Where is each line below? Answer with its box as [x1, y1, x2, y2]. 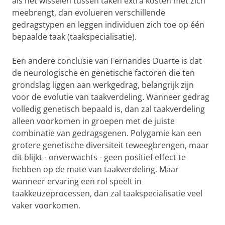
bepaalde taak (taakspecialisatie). [12, 31, 137, 42]
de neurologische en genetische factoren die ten [12, 67, 195, 78]
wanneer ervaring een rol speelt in [12, 176, 142, 187]
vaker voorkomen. [12, 200, 80, 211]
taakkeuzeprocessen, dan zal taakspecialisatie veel [12, 188, 202, 199]
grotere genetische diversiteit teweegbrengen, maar [12, 140, 209, 151]
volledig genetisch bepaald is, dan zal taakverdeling [12, 103, 205, 115]
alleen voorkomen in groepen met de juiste [12, 116, 175, 127]
